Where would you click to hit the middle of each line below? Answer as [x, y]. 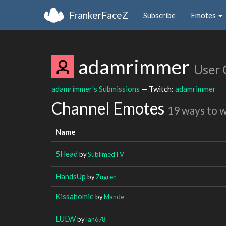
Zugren [106, 176]
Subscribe [159, 15]
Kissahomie [75, 196]
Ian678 [96, 219]
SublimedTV [106, 154]
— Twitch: [157, 89]
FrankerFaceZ [99, 15]
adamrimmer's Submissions [96, 89]
